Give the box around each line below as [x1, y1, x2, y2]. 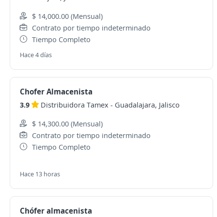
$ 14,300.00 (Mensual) [32, 119, 103, 128]
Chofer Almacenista [20, 86, 93, 97]
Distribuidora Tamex [41, 100, 108, 109]
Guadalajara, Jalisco [115, 100, 180, 109]
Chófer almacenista [20, 205, 92, 216]
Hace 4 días [20, 50, 52, 59]
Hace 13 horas [20, 170, 60, 178]
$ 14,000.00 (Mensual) [32, 11, 103, 21]
